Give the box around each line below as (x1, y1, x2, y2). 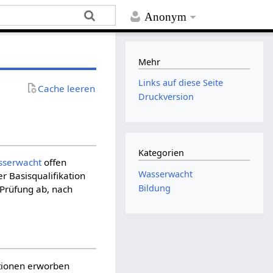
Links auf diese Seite (138, 77, 224, 89)
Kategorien (138, 147, 185, 159)
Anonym (144, 10, 187, 24)
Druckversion (138, 91, 194, 103)
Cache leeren (38, 82, 96, 94)
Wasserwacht (138, 168, 193, 180)
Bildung (138, 182, 171, 194)
